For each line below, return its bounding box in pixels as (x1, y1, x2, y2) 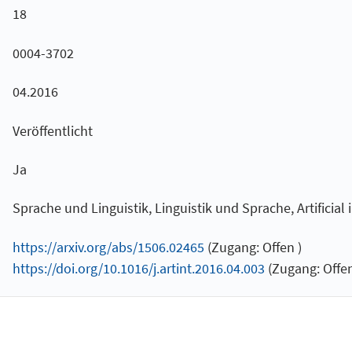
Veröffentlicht (12, 121, 93, 140)
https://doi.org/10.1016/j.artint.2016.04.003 (12, 258, 265, 277)
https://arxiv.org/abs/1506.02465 (12, 237, 204, 256)
